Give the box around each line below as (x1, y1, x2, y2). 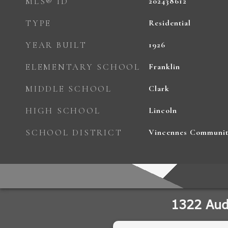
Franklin (148, 62, 180, 72)
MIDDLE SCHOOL (25, 83, 112, 94)
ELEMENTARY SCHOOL (25, 62, 140, 72)
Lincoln (148, 105, 177, 116)
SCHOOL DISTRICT (25, 127, 123, 138)
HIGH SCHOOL (25, 105, 101, 116)
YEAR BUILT (25, 40, 87, 50)
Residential (148, 18, 191, 28)
